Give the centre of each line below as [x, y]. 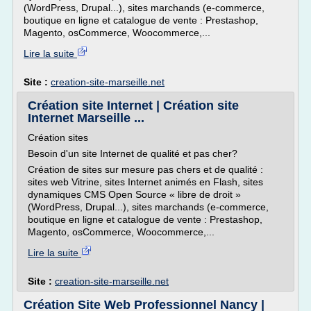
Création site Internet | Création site [133, 106]
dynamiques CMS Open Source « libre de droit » [134, 194]
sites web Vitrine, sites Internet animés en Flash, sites [145, 182]
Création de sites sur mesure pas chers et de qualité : [145, 169]
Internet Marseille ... [86, 118]
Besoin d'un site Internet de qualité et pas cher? [133, 153]
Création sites [58, 137]
